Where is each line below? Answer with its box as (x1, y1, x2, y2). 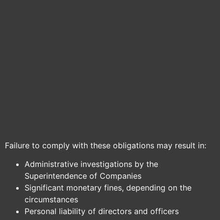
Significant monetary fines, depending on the (25, 182, 192, 192)
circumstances (25, 194, 78, 204)
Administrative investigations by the (25, 159, 158, 169)
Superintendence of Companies (25, 170, 141, 181)
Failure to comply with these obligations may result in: (5, 140, 206, 150)
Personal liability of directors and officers (25, 206, 179, 216)
